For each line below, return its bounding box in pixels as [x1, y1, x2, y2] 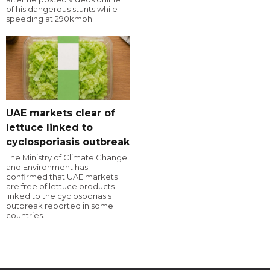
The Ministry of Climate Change [6, 152, 127, 162]
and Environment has [6, 162, 88, 172]
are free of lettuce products [6, 181, 115, 191]
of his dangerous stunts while [6, 4, 118, 14]
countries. [6, 210, 45, 220]
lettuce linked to [6, 121, 93, 133]
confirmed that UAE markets [6, 171, 118, 181]
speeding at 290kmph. [6, 13, 94, 24]
